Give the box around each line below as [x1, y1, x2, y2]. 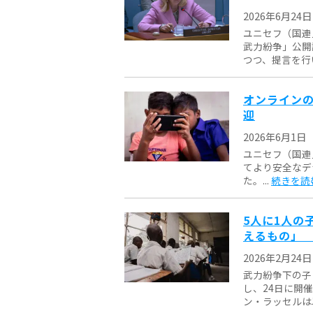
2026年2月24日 [243, 249, 312, 265]
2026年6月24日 [243, 8, 312, 23]
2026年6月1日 [243, 129, 306, 144]
